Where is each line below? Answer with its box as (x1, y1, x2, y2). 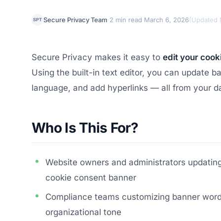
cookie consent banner (45, 173, 136, 183)
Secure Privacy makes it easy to (32, 52, 163, 62)
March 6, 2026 (144, 16, 189, 24)
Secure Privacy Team (43, 16, 108, 24)
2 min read (110, 16, 142, 24)
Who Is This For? (32, 119, 138, 136)
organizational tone (45, 207, 121, 217)
